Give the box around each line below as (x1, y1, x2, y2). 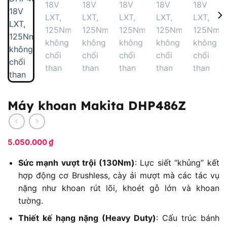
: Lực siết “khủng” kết (134, 157, 220, 168)
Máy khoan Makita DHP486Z (8, 98, 186, 113)
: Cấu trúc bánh (156, 213, 220, 223)
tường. (18, 195, 43, 206)
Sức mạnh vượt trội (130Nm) (18, 157, 135, 168)
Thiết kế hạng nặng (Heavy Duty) (18, 213, 157, 223)
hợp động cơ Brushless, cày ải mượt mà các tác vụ (18, 170, 219, 180)
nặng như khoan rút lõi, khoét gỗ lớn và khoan (18, 182, 219, 193)
